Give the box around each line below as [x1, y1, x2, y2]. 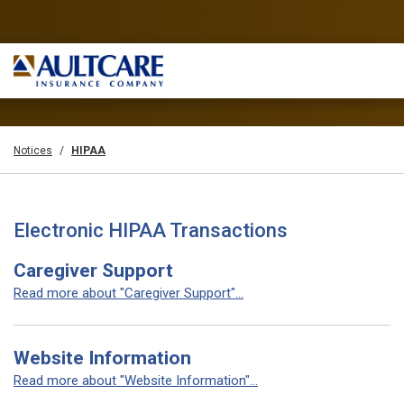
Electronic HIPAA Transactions [14, 219, 288, 242]
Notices [14, 144, 52, 157]
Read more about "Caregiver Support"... [14, 285, 243, 301]
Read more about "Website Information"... [14, 372, 258, 389]
